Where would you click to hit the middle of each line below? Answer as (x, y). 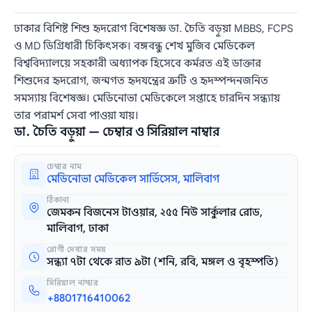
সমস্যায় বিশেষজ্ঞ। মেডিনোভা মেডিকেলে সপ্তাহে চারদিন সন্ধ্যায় (147, 98)
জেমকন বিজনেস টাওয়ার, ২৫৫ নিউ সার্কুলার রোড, (155, 212)
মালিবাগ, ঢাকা (78, 228)
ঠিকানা (58, 200)
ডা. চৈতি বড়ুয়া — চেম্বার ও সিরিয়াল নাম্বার (117, 132)
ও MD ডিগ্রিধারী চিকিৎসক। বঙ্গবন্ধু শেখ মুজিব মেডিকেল (135, 46)
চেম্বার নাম (65, 166)
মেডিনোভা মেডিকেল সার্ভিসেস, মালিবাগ (133, 179)
